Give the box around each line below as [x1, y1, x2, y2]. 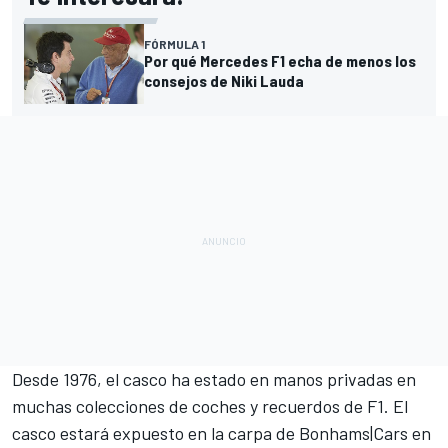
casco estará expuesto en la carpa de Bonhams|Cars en [12, 421, 431, 444]
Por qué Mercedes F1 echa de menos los [144, 50, 416, 70]
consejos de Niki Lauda [144, 70, 304, 90]
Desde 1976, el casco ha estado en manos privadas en [12, 367, 416, 390]
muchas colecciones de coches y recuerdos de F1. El [12, 394, 408, 417]
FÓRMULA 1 [144, 36, 205, 51]
